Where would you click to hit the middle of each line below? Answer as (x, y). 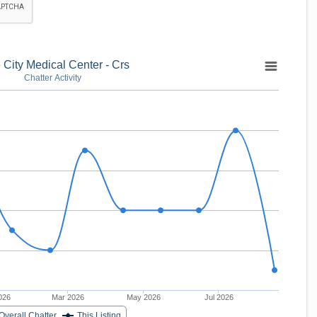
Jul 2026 (219, 297)
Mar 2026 (68, 297)
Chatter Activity (52, 78)
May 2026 (143, 297)
